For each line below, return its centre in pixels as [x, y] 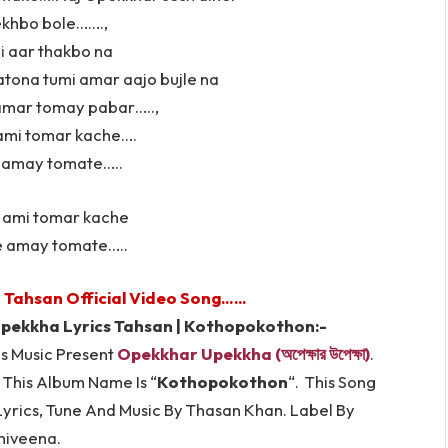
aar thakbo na [60, 50]
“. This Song [332, 382]
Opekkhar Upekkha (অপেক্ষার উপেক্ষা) [243, 354]
